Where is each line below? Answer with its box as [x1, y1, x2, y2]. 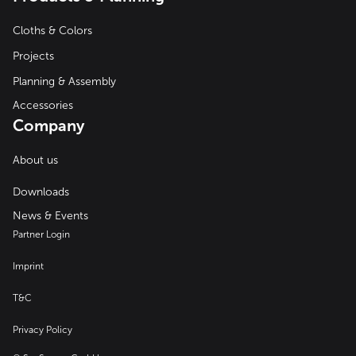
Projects [13, 48, 54, 63]
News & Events [13, 208, 88, 222]
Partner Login [13, 228, 70, 240]
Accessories [13, 98, 73, 112]
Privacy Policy [13, 323, 72, 335]
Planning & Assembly [13, 74, 116, 88]
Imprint [13, 260, 44, 272]
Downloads [13, 184, 69, 199]
